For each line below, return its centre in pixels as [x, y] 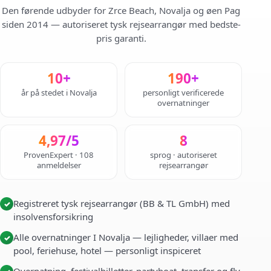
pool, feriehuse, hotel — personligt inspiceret [107, 250]
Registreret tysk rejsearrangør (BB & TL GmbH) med [122, 203]
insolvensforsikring [53, 217]
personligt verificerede [183, 93]
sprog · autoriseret [183, 155]
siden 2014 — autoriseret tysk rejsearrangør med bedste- [121, 24]
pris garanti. [121, 38]
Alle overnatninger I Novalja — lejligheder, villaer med [126, 237]
